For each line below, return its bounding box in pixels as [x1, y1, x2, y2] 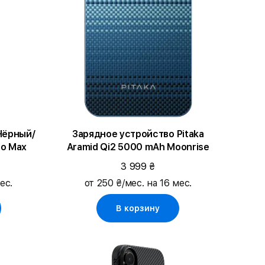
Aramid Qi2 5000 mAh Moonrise [66, 141, 209, 153]
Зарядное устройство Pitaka [72, 128, 204, 140]
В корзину [116, 203, 160, 213]
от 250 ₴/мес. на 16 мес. [84, 177, 192, 189]
